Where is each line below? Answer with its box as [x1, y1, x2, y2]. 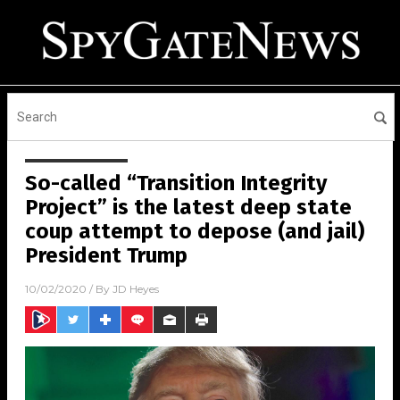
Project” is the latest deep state [25, 195, 352, 220]
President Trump [25, 243, 187, 268]
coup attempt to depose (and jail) [25, 219, 364, 244]
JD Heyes [112, 282, 159, 296]
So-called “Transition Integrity [25, 171, 327, 196]
